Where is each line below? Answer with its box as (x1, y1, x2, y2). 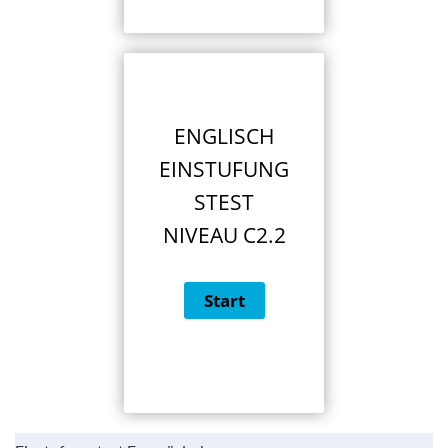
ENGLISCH (174, 122, 274, 151)
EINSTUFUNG (159, 155, 289, 184)
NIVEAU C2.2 (162, 221, 286, 250)
